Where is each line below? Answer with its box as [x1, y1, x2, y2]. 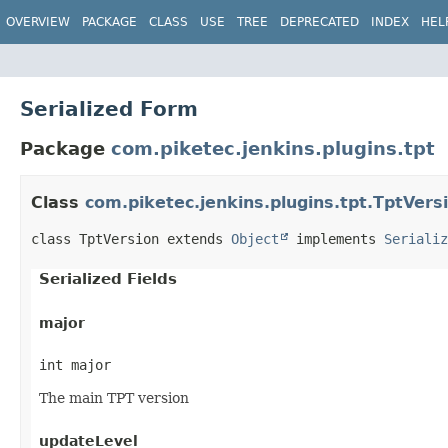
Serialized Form [20, 96, 198, 121]
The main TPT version [39, 390, 189, 407]
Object [231, 231, 279, 248]
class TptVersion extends [31, 231, 231, 248]
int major [39, 357, 111, 374]
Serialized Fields [39, 270, 177, 289]
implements [288, 231, 384, 248]
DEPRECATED [280, 15, 359, 29]
